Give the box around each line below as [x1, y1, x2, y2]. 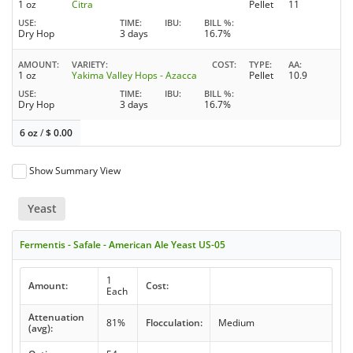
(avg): [28, 321, 53, 336]
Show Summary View [29, 163, 121, 177]
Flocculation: [145, 316, 203, 330]
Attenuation [28, 310, 84, 325]
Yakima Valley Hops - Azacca [72, 68, 197, 82]
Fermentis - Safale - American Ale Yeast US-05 [20, 238, 226, 252]
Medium [217, 316, 255, 330]
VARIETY [72, 58, 106, 70]
